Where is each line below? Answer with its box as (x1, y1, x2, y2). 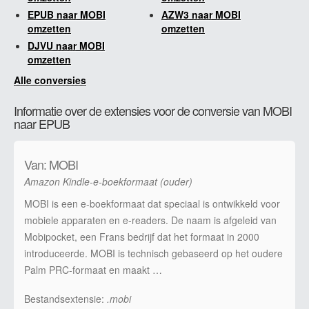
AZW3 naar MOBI (161, 7, 241, 21)
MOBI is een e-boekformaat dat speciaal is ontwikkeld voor (24, 196, 280, 210)
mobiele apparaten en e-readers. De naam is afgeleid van (24, 212, 277, 227)
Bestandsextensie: (24, 291, 107, 306)
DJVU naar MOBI (28, 38, 105, 52)
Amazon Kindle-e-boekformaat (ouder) (24, 174, 192, 188)
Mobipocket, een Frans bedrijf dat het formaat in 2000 (24, 229, 259, 243)
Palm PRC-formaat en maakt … (24, 262, 162, 277)
